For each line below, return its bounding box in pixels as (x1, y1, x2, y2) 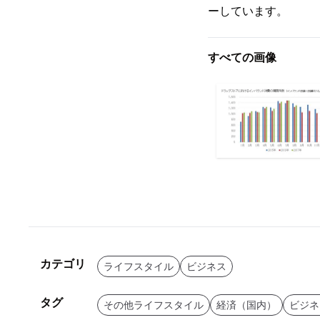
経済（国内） (216, 299, 276, 311)
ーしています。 (208, 5, 288, 18)
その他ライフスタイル (104, 299, 204, 311)
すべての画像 (208, 51, 276, 64)
